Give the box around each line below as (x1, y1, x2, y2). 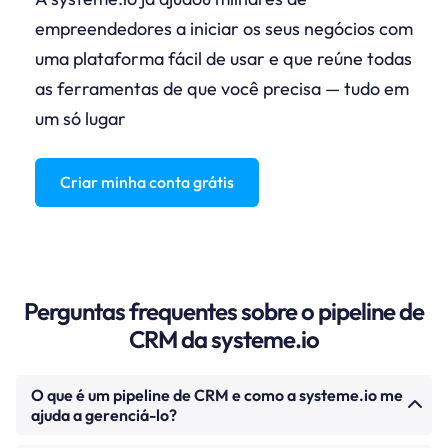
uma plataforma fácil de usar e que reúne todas (35, 46, 412, 70)
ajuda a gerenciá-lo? (31, 404, 177, 425)
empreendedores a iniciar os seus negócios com (35, 16, 413, 40)
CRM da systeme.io (129, 323, 319, 354)
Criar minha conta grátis (60, 171, 234, 192)
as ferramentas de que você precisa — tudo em (35, 76, 409, 100)
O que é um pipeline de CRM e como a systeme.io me (31, 384, 403, 405)
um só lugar (35, 106, 126, 130)
